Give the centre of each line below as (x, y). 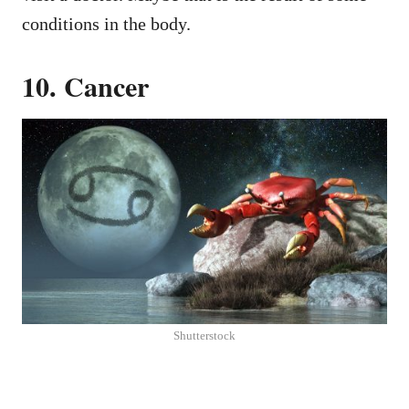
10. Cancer (85, 85)
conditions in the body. (106, 23)
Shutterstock (204, 335)
